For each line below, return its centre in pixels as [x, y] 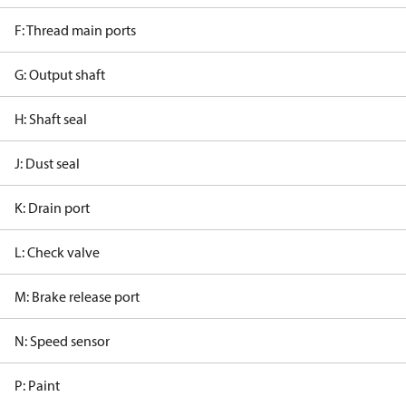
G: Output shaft [60, 74]
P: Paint [37, 385]
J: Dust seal [47, 163]
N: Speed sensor [62, 341]
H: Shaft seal [51, 119]
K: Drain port [52, 208]
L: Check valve [57, 252]
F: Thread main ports [75, 30]
